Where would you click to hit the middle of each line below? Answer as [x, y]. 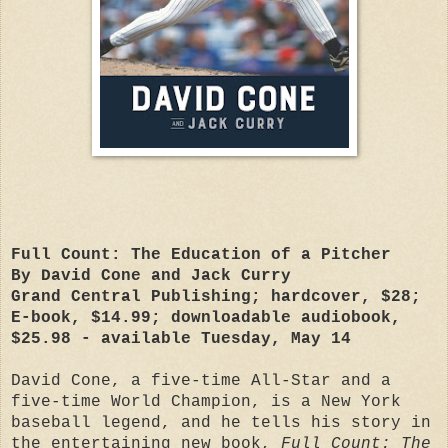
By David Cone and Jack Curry [151, 275]
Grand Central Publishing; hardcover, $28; [216, 296]
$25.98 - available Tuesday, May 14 [181, 338]
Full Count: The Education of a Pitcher [201, 254]
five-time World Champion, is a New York [206, 401]
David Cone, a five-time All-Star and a [201, 380]
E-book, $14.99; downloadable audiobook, [206, 317]
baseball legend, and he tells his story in [221, 422]
